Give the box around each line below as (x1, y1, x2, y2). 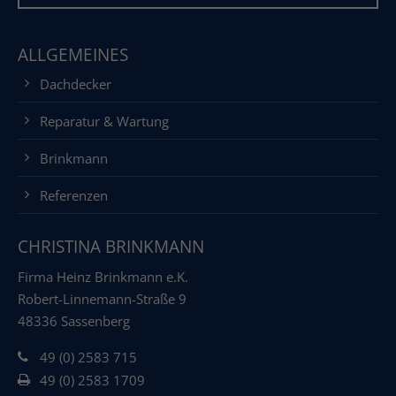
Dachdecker (40, 75, 111, 94)
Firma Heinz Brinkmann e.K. (18, 268, 188, 286)
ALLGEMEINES (18, 42, 128, 67)
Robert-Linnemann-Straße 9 (18, 290, 187, 308)
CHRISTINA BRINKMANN (18, 234, 204, 259)
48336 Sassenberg (18, 312, 130, 331)
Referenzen (40, 187, 108, 205)
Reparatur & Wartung (40, 112, 169, 131)
